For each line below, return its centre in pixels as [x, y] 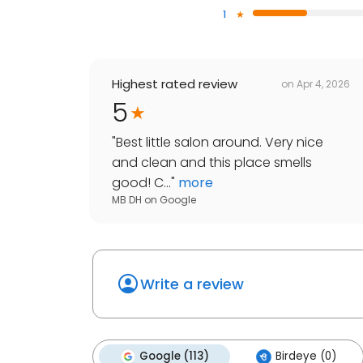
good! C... [141, 183]
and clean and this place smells [212, 163]
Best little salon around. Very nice [220, 143]
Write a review [192, 284]
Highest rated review [175, 84]
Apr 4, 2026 [323, 83]
